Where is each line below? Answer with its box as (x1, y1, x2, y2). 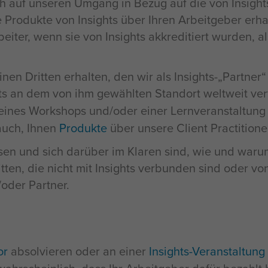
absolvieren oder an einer (8, 242, 149, 260)
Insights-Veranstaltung (149, 242, 265, 260)
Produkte (59, 119, 107, 137)
